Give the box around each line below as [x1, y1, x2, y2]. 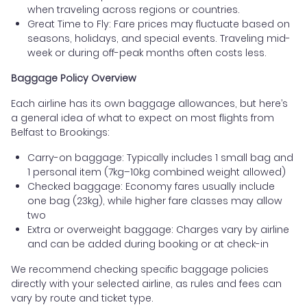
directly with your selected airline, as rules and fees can [11, 277, 282, 291]
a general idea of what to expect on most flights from [11, 111, 274, 125]
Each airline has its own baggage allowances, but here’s [11, 97, 288, 111]
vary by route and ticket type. [11, 291, 153, 306]
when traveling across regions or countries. [27, 3, 240, 17]
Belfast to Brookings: [11, 125, 110, 140]
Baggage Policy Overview [11, 71, 136, 86]
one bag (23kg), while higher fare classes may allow [27, 194, 282, 208]
